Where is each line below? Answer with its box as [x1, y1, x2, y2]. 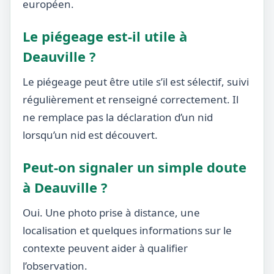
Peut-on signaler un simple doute [23, 158, 246, 176]
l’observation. [23, 259, 87, 273]
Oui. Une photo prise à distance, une [23, 206, 200, 220]
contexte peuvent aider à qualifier [23, 241, 188, 255]
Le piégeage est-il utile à [23, 27, 187, 45]
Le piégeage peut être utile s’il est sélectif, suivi [23, 75, 249, 89]
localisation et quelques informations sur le [23, 223, 232, 237]
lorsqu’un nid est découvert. [23, 128, 158, 142]
